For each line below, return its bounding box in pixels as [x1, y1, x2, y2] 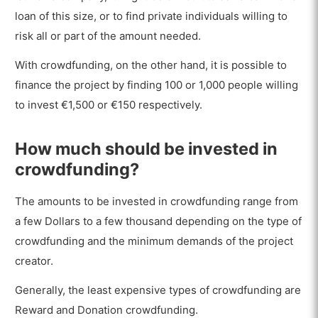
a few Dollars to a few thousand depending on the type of [15, 214, 302, 229]
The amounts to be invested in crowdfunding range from [15, 194, 299, 209]
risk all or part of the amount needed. [15, 28, 202, 43]
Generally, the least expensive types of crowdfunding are [15, 283, 302, 297]
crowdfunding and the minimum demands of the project [15, 234, 294, 248]
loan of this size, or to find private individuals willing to [15, 9, 288, 23]
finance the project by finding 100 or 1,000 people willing [15, 77, 299, 92]
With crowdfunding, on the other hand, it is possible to [15, 57, 287, 72]
